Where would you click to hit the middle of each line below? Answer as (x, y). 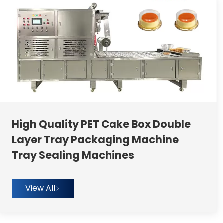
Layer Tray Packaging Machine (95, 139)
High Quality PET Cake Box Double (101, 124)
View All (40, 188)
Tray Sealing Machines (73, 155)
